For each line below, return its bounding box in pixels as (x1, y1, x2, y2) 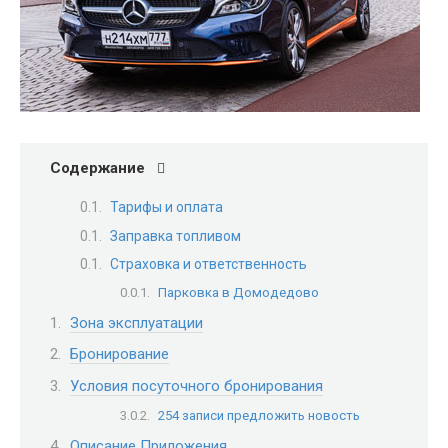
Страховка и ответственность (110, 256, 307, 273)
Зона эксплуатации (70, 313, 203, 332)
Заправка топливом (110, 227, 241, 244)
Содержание (50, 159, 145, 177)
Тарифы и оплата (110, 199, 223, 216)
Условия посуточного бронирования (70, 376, 323, 395)
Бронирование (70, 345, 169, 364)
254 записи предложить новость (158, 408, 360, 424)
